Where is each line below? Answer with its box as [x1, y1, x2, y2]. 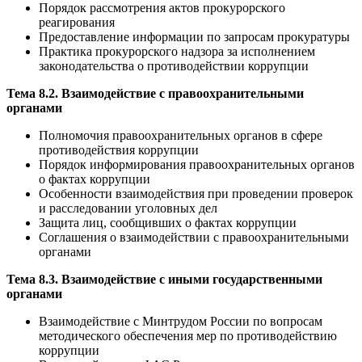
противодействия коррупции [39, 143, 199, 158]
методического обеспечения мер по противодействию [39, 329, 337, 343]
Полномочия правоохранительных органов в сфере [39, 128, 322, 143]
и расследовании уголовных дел [39, 201, 217, 216]
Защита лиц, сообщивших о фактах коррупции [39, 216, 297, 230]
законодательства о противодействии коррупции [39, 59, 309, 74]
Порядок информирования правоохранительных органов [39, 158, 355, 172]
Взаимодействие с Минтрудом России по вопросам [39, 314, 322, 329]
